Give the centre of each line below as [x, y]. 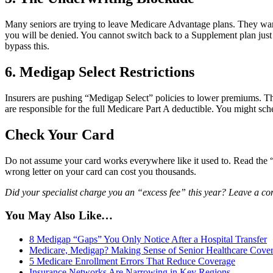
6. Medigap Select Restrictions [100, 72]
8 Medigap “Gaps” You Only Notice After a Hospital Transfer [148, 239]
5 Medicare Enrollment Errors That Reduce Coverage [132, 261]
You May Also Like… [59, 216]
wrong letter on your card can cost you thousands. [101, 171]
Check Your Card [59, 134]
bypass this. [27, 46]
